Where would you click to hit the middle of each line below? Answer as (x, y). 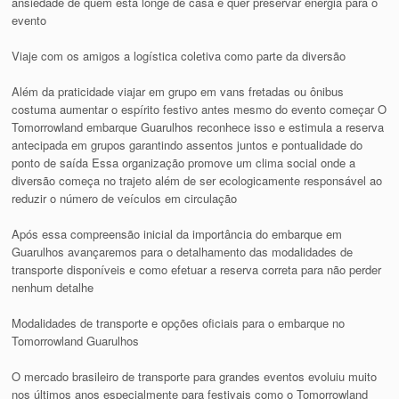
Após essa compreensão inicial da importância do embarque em (177, 234)
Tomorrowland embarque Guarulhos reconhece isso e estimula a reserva (198, 127)
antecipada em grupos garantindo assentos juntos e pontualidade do (187, 145)
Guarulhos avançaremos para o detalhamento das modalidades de (183, 252)
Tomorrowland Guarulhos (76, 341)
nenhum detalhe (53, 288)
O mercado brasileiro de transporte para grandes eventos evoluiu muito (195, 377)
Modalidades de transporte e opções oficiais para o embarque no (179, 323)
